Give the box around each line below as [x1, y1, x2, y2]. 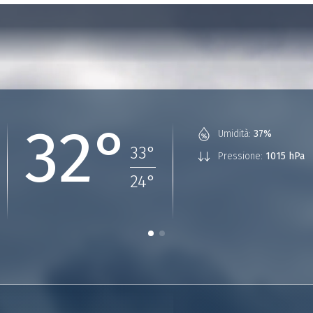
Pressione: [218, 150, 263, 162]
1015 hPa [265, 150, 305, 162]
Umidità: [218, 128, 251, 140]
